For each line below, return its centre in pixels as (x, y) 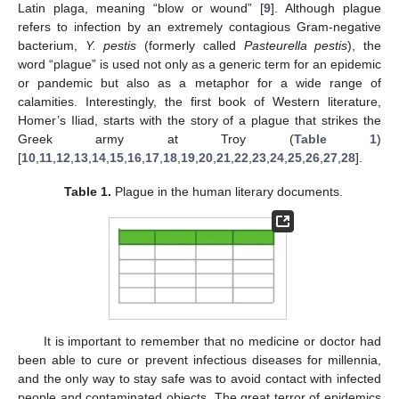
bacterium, (52, 46)
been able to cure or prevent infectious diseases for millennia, (199, 360)
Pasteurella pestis (296, 46)
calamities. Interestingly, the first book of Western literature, (199, 102)
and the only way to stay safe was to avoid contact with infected (199, 379)
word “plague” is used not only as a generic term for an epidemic (199, 65)
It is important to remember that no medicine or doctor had (212, 342)
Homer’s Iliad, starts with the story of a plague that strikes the (199, 121)
